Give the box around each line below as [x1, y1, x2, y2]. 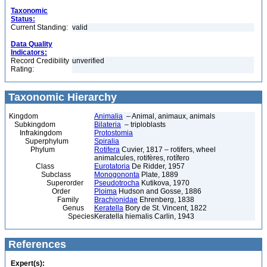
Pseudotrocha [94, 179, 139, 187]
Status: [11, 15, 35, 23]
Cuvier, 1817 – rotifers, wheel [120, 145, 216, 154]
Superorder [9, 179, 83, 187]
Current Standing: [11, 23, 68, 32]
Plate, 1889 [139, 170, 178, 179]
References [5, 238, 66, 250]
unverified [72, 57, 104, 65]
